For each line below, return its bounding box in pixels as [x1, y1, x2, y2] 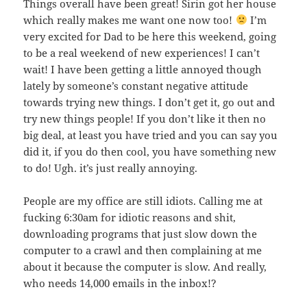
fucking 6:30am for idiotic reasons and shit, [23, 210, 236, 224]
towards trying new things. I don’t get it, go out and [23, 95, 275, 109]
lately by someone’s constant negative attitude [23, 78, 249, 93]
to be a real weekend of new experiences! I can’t [23, 45, 260, 60]
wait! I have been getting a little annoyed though [23, 62, 262, 76]
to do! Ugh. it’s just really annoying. [23, 160, 198, 175]
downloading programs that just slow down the [23, 226, 258, 241]
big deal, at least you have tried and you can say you [23, 127, 278, 142]
